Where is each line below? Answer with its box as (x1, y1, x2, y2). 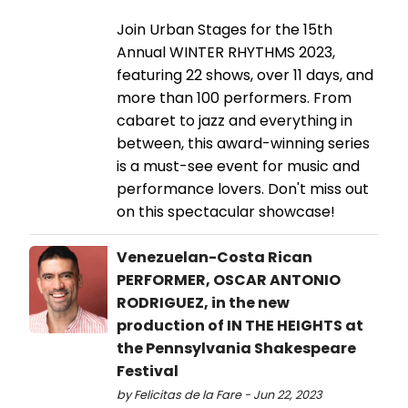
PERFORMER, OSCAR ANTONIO (117, 270, 341, 291)
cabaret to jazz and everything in (117, 110, 352, 132)
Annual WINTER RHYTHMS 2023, (117, 42, 335, 64)
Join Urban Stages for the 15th (117, 19, 332, 41)
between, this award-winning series (117, 133, 370, 155)
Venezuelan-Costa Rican (117, 247, 312, 269)
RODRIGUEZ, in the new (117, 292, 290, 314)
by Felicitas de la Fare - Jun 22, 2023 (117, 387, 322, 403)
